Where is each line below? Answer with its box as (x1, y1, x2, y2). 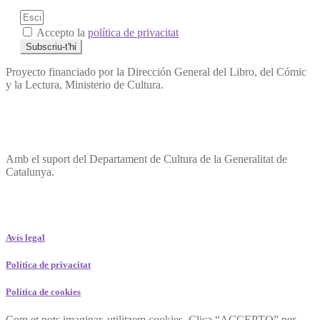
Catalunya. (6, 166, 54, 179)
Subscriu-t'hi (26, 41, 76, 53)
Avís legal (6, 231, 45, 243)
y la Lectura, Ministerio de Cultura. (6, 79, 164, 91)
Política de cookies (6, 286, 81, 297)
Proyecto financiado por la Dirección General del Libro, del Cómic (6, 66, 306, 79)
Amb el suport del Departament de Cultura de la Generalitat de (6, 153, 287, 166)
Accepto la (36, 26, 88, 39)
